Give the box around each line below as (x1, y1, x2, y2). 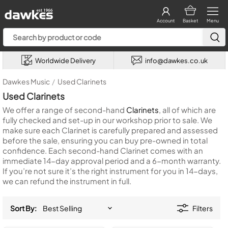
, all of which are (159, 105, 216, 115)
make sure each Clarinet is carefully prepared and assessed (3, 125, 218, 135)
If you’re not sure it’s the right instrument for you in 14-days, (3, 166, 218, 176)
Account (157, 18, 175, 23)
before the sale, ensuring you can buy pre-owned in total (3, 135, 208, 145)
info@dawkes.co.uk (145, 56, 208, 65)
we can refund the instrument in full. (3, 176, 131, 186)
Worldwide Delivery (35, 56, 96, 65)
